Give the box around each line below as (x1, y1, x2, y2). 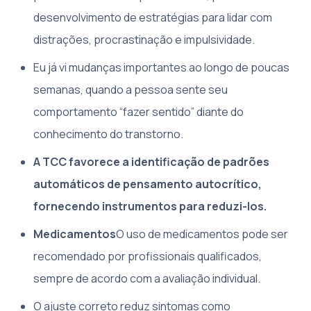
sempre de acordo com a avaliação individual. (33, 271, 260, 287)
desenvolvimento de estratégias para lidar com (33, 10, 272, 26)
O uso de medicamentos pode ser (116, 226, 288, 242)
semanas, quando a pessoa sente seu (33, 82, 228, 98)
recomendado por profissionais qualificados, (33, 249, 262, 264)
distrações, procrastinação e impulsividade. (33, 32, 255, 48)
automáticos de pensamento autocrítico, (33, 176, 262, 192)
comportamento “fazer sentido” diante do (33, 104, 244, 120)
